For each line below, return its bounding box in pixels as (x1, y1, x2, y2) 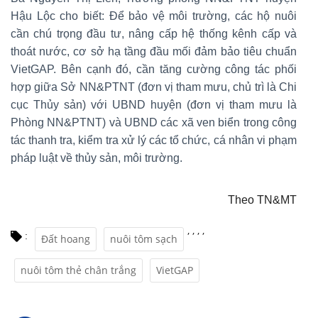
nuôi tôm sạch (110, 231, 177, 246)
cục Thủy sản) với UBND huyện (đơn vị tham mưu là (11, 98, 297, 111)
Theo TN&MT (228, 193, 297, 206)
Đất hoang (41, 231, 90, 246)
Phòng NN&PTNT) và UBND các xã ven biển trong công (11, 116, 297, 128)
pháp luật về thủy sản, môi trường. (11, 151, 182, 164)
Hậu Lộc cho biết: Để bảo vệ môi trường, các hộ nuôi (11, 9, 297, 22)
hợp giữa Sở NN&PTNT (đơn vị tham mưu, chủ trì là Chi (11, 80, 297, 93)
